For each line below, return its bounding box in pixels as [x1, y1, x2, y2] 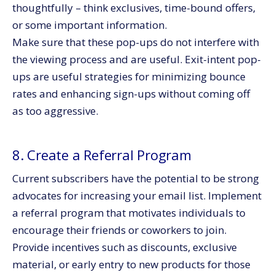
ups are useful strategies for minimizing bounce [12, 69, 246, 84]
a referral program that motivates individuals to [12, 206, 246, 220]
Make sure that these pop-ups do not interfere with [12, 35, 259, 50]
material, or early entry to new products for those [12, 257, 250, 272]
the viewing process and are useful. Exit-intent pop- [12, 52, 261, 67]
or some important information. [12, 18, 169, 33]
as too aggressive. [12, 104, 98, 118]
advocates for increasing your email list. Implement [12, 188, 261, 203]
